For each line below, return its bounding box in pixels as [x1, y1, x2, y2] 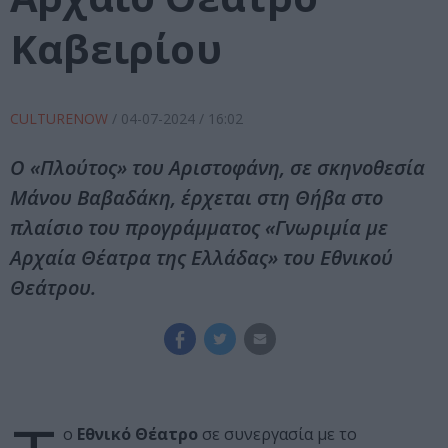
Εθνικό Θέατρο [77, 423, 198, 446]
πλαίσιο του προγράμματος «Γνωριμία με [10, 214, 388, 242]
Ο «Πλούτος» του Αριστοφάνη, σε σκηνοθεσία [10, 154, 425, 182]
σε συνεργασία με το [198, 423, 357, 446]
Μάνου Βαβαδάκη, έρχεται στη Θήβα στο [10, 184, 383, 212]
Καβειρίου [10, 21, 222, 77]
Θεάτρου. [10, 274, 96, 302]
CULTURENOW [10, 109, 112, 129]
